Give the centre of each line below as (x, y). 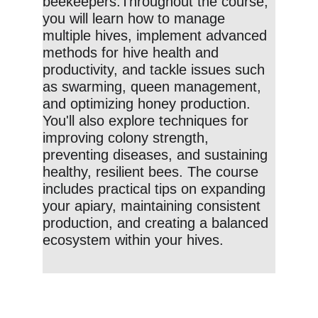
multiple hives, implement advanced (157, 35)
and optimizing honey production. (149, 104)
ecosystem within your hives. (133, 240)
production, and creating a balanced (158, 223)
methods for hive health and (133, 53)
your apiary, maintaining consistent (154, 206)
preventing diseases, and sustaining (157, 155)
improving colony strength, (128, 138)
